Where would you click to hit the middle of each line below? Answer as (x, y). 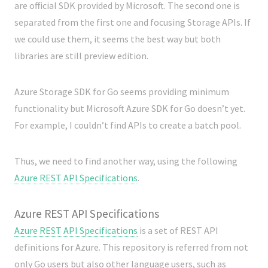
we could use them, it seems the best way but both (118, 39)
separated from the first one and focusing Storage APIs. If (133, 22)
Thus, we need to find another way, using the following (126, 161)
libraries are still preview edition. (81, 56)
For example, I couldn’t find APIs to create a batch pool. (128, 125)
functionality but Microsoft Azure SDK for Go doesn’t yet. (130, 108)
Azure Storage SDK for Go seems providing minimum (122, 92)
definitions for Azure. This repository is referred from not (131, 247)
